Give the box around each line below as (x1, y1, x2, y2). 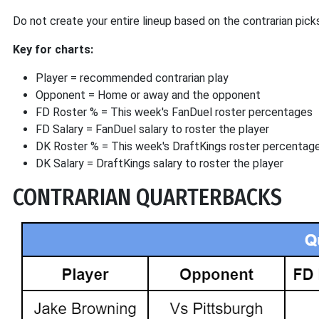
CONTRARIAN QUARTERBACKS (13, 184, 282, 211)
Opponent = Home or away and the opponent (36, 88, 261, 102)
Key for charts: (13, 43, 93, 56)
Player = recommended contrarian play (36, 71, 229, 85)
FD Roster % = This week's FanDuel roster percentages (36, 105, 313, 119)
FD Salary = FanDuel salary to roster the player (36, 122, 269, 136)
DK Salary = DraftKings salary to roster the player (36, 157, 283, 170)
